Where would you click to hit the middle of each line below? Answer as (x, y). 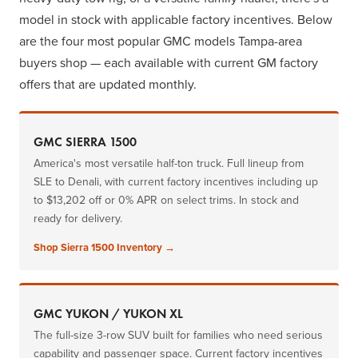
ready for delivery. (78, 219)
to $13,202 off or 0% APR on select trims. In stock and (166, 200)
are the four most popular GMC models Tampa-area (161, 41)
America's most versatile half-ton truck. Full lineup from (169, 163)
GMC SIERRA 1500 (85, 142)
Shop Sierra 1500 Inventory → (104, 248)
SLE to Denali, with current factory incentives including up (176, 182)
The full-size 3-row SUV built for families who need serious (178, 335)
